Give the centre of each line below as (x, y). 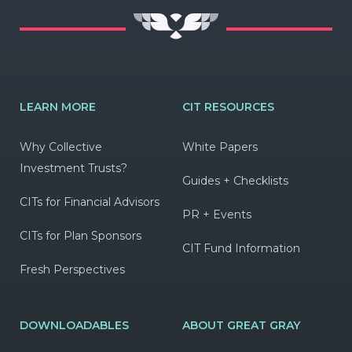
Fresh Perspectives (72, 269)
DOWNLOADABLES (74, 325)
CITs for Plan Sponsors (81, 235)
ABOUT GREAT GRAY (241, 325)
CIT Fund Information (241, 248)
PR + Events (216, 214)
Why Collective (61, 147)
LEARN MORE (58, 106)
